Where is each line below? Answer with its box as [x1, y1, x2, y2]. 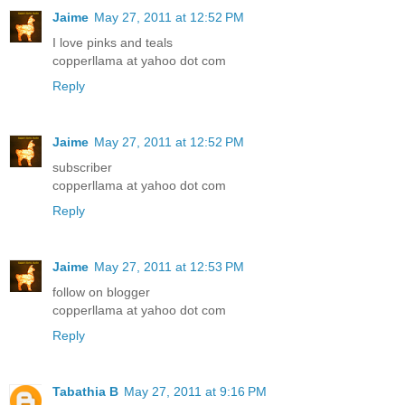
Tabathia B [52, 383, 118, 399]
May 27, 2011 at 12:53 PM [94, 259, 244, 274]
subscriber [52, 159, 112, 174]
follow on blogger [52, 284, 150, 299]
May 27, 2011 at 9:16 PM [124, 383, 267, 399]
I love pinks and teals [52, 34, 173, 50]
